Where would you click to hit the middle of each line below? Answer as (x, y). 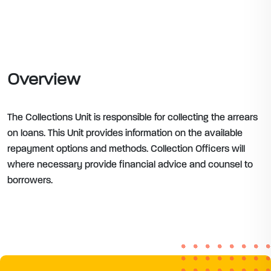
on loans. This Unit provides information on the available (125, 134)
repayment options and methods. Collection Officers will (126, 149)
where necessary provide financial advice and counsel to (130, 165)
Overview (44, 79)
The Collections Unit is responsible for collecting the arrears (132, 118)
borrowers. (30, 181)
